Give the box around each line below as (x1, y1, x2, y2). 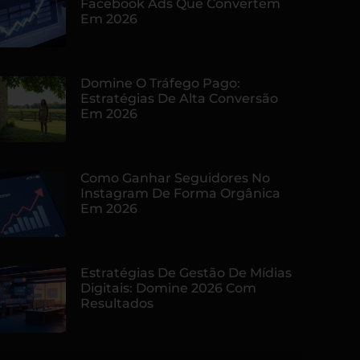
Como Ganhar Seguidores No (80, 170, 270, 186)
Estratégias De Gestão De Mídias (80, 265, 292, 281)
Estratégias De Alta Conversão (80, 91, 278, 107)
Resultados (80, 296, 153, 312)
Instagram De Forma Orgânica (80, 186, 280, 202)
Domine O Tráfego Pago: (80, 76, 240, 92)
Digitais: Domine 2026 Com (80, 280, 256, 297)
